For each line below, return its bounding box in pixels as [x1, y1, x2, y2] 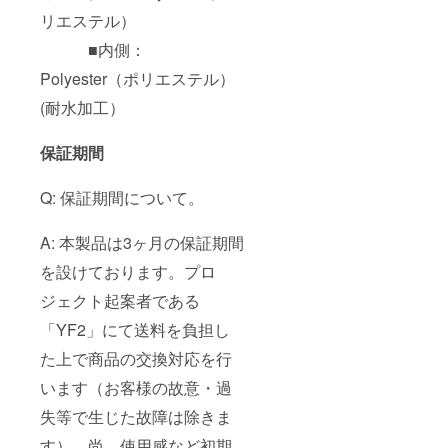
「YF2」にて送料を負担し [40, 318, 230, 342]
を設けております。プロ [40, 260, 216, 284]
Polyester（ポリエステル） [40, 67, 235, 91]
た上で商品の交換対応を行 [40, 347, 232, 371]
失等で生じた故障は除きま [40, 405, 232, 429]
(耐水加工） [40, 96, 125, 120]
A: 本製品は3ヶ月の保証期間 [40, 231, 244, 255]
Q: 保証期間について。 [40, 186, 204, 210]
